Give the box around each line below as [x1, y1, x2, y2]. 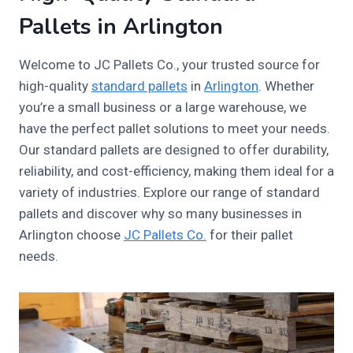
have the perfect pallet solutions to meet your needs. [19, 121, 330, 137]
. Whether [258, 78, 314, 95]
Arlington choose [19, 227, 124, 243]
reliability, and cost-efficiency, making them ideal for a [19, 163, 334, 180]
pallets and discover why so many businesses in [19, 206, 302, 222]
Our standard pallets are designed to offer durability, [19, 142, 329, 158]
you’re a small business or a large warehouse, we [19, 99, 307, 116]
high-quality [19, 78, 91, 95]
